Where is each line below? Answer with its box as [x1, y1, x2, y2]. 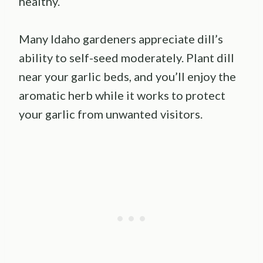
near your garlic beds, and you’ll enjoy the [19, 69, 236, 83]
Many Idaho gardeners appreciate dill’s [19, 31, 223, 46]
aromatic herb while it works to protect [19, 87, 225, 102]
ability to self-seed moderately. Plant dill [19, 50, 234, 65]
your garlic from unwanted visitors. [19, 106, 203, 121]
